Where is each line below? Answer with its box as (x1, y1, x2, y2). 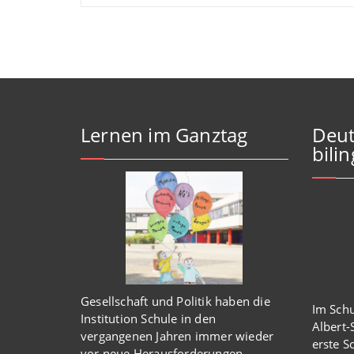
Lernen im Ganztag (81, 121, 248, 148)
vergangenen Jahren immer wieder (81, 327, 274, 344)
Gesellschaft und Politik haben (81, 292, 254, 309)
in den (180, 310, 217, 326)
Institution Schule (81, 310, 181, 326)
